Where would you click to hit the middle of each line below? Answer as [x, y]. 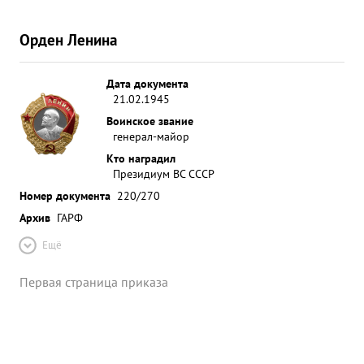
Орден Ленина [68, 39]
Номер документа [65, 195]
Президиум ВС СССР [164, 173]
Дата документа [147, 83]
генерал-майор [151, 136]
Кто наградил [141, 158]
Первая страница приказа [94, 282]
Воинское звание [150, 121]
